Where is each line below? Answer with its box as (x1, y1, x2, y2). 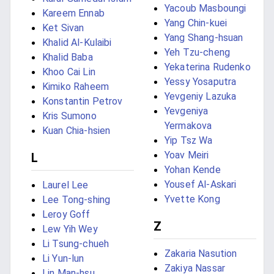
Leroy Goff (42, 209, 91, 221)
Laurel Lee (42, 179, 89, 191)
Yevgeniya (165, 105, 209, 117)
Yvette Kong (165, 193, 220, 206)
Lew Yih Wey (42, 223, 98, 235)
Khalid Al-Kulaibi (42, 37, 112, 49)
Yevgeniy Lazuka (165, 91, 237, 103)
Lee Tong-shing (42, 194, 111, 206)
